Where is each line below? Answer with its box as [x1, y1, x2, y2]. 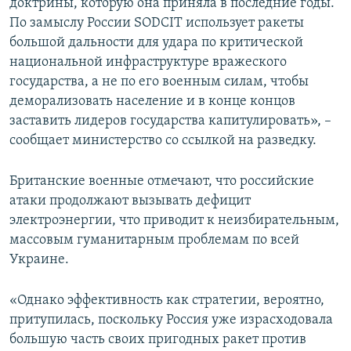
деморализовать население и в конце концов [9, 94, 295, 110]
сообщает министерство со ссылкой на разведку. [9, 133, 317, 149]
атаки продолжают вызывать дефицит [9, 194, 251, 209]
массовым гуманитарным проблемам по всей [9, 233, 299, 248]
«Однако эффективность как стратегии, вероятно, [9, 293, 324, 309]
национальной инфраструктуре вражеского [9, 55, 287, 71]
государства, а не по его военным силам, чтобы [9, 74, 309, 90]
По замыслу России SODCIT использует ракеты [9, 16, 304, 31]
